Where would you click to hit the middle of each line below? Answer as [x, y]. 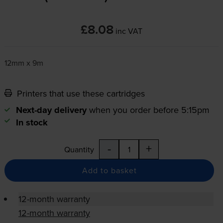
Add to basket [109, 170]
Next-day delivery [51, 110]
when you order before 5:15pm [149, 110]
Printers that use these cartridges [79, 94]
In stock [32, 123]
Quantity [79, 150]
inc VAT [129, 31]
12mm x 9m [24, 63]
